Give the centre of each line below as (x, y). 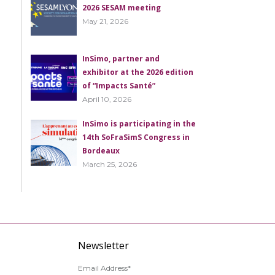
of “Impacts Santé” (119, 86)
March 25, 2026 (110, 165)
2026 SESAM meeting (122, 7)
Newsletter (103, 246)
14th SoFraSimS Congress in (136, 137)
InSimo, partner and (121, 59)
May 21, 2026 (106, 21)
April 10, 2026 (107, 99)
